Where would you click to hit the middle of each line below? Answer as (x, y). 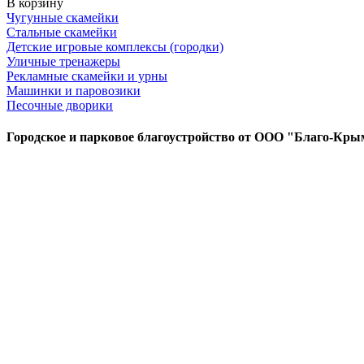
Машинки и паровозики (74, 90)
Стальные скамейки (62, 32)
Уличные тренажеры (63, 61)
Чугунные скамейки (63, 17)
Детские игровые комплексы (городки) (115, 46)
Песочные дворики (60, 105)
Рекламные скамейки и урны (87, 76)
